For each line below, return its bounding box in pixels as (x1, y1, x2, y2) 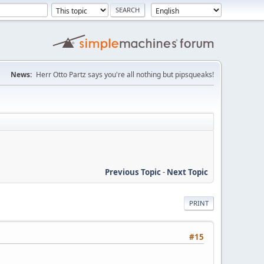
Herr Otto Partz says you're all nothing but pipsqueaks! (36, 70, 214, 80)
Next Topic (167, 166, 208, 177)
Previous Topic (105, 166, 161, 177)
